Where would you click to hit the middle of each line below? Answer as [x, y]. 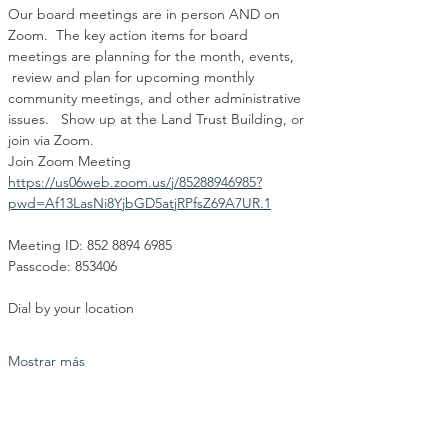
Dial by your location [71, 308]
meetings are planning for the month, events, [153, 56]
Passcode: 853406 [62, 266]
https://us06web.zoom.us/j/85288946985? [135, 182]
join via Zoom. [51, 140]
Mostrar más [46, 361]
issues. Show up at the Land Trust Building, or [158, 119]
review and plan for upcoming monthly [133, 77]
